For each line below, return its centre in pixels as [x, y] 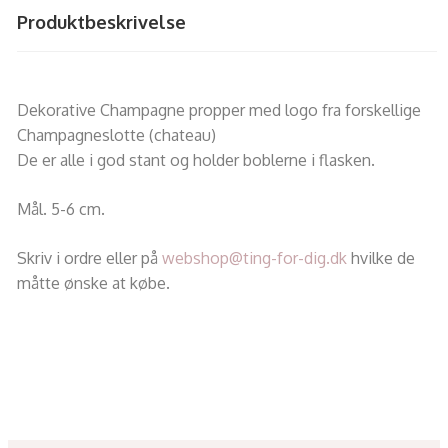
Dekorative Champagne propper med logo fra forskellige [218, 109]
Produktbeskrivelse [101, 21]
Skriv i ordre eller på [89, 257]
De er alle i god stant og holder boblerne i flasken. [195, 159]
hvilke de [380, 257]
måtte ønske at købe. [93, 282]
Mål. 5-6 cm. [60, 208]
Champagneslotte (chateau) [116, 134]
